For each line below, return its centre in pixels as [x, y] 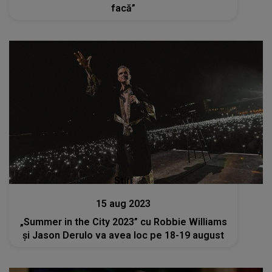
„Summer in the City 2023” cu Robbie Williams [123, 222]
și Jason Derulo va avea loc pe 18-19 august [124, 235]
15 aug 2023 [124, 203]
